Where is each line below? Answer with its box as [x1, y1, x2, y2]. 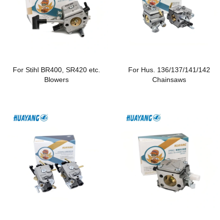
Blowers [44, 75, 69, 83]
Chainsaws [152, 75, 187, 83]
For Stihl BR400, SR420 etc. [12, 65, 100, 74]
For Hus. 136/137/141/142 [128, 65, 211, 74]
